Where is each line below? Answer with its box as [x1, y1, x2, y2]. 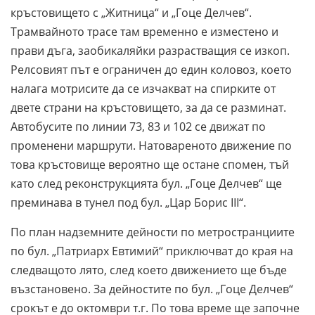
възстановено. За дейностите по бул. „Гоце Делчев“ [11, 281, 293, 297]
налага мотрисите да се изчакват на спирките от [11, 80, 276, 96]
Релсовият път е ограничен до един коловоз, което [11, 61, 292, 77]
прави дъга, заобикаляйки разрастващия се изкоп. [11, 42, 290, 58]
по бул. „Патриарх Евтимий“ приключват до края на [11, 243, 293, 259]
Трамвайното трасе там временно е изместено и [11, 23, 278, 39]
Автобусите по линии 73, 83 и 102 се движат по [11, 118, 266, 134]
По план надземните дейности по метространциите [11, 224, 295, 240]
